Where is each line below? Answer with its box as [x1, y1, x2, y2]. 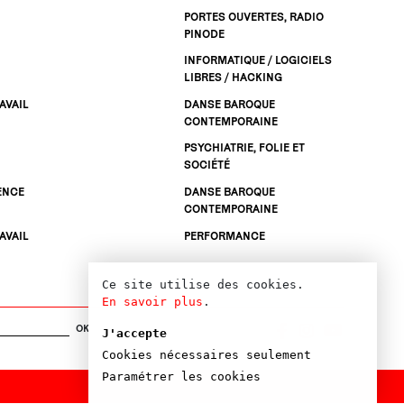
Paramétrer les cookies [102, 370, 261, 383]
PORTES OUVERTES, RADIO [184, 9, 325, 23]
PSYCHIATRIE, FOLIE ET [184, 141, 306, 155]
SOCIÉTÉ [184, 158, 231, 172]
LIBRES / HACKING [184, 70, 283, 85]
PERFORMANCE [184, 228, 266, 243]
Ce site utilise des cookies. [102, 278, 304, 291]
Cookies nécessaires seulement [102, 348, 311, 362]
